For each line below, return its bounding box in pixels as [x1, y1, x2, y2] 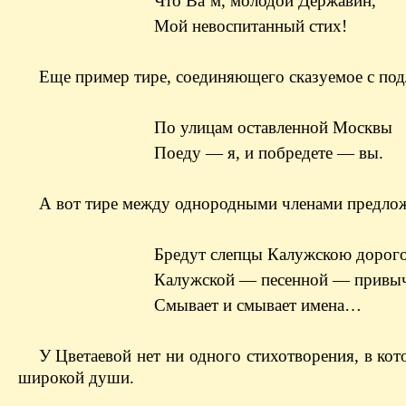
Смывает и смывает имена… [154, 295, 362, 314]
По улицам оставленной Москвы [154, 117, 392, 137]
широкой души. [18, 367, 134, 387]
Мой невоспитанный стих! [154, 15, 347, 35]
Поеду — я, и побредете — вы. [154, 142, 383, 162]
